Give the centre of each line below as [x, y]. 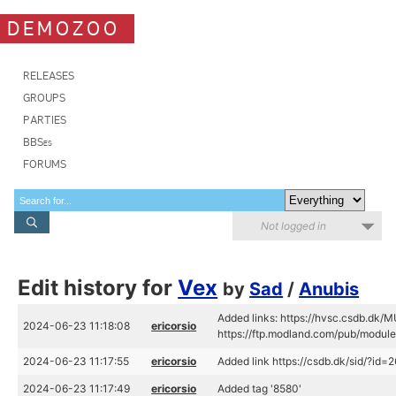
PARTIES [45, 120]
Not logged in [293, 226]
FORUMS [45, 164]
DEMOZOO [64, 28]
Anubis [329, 289]
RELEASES [49, 76]
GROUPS [44, 98]
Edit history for [98, 288]
